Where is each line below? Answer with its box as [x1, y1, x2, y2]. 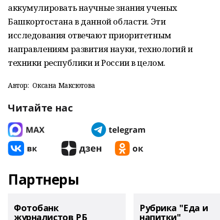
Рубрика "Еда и [139, 202, 208, 214]
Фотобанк [14, 202, 59, 214]
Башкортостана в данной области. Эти [8, 16, 166, 27]
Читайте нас [8, 101, 73, 114]
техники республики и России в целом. [8, 57, 165, 68]
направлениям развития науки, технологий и [8, 43, 193, 55]
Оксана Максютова [32, 81, 95, 90]
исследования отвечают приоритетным [8, 29, 171, 41]
